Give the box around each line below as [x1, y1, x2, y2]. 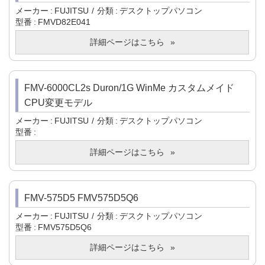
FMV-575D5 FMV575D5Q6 [24, 193, 138, 203]
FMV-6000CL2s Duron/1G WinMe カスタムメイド [24, 83, 234, 93]
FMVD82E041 [38, 17, 91, 27]
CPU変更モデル [24, 98, 92, 108]
